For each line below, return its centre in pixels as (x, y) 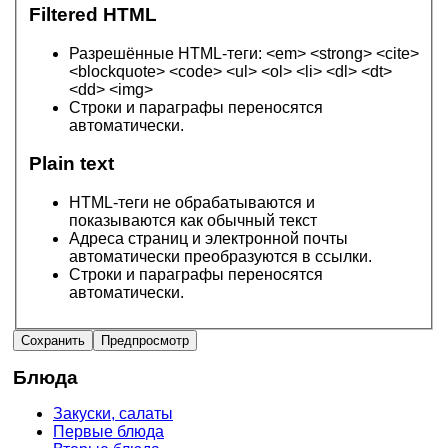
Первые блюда (108, 432)
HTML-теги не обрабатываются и (192, 203)
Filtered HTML (93, 14)
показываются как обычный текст (193, 221)
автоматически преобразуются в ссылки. (220, 257)
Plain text (71, 164)
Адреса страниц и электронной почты (208, 239)
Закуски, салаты (113, 414)
